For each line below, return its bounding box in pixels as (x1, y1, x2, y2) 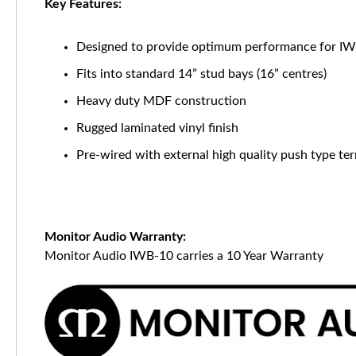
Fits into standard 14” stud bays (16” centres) (76, 68, 327, 80)
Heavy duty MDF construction (76, 95, 246, 107)
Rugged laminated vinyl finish (76, 122, 238, 134)
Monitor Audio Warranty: (44, 230, 189, 243)
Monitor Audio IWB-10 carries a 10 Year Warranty (44, 250, 327, 262)
